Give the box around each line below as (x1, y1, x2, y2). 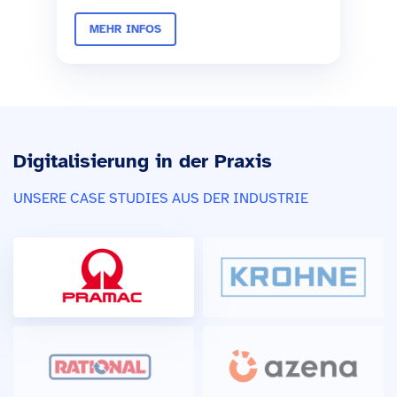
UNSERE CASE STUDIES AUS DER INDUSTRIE (13, 190, 308, 208)
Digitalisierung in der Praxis (13, 149, 272, 174)
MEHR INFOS (90, 22, 161, 37)
